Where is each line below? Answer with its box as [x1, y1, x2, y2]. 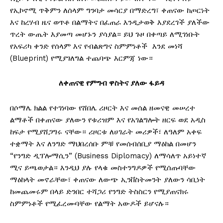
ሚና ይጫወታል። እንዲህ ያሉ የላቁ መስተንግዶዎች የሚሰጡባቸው [10, 163, 196, 172]
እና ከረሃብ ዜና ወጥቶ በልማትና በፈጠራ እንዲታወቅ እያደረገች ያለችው [10, 17, 210, 27]
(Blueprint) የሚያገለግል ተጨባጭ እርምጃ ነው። [10, 53, 153, 63]
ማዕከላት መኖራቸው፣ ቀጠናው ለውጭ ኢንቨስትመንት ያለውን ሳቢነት [10, 175, 205, 184]
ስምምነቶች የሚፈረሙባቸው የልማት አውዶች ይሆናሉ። [10, 199, 169, 208]
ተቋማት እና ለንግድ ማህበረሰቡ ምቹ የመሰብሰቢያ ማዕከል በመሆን [10, 139, 196, 148]
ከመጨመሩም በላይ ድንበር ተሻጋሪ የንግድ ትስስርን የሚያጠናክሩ [10, 187, 189, 196]
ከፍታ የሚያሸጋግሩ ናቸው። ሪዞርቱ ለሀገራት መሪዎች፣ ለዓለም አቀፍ [10, 127, 202, 136]
